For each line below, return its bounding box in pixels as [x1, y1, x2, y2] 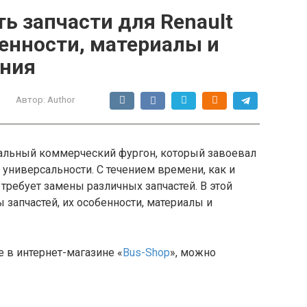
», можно [170, 246, 216, 259]
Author [47, 94, 75, 105]
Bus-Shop [123, 246, 170, 259]
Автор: [16, 94, 45, 105]
